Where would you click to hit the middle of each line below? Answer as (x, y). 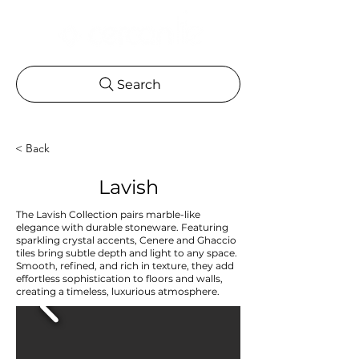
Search (139, 84)
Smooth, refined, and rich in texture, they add (125, 266)
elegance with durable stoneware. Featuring (122, 227)
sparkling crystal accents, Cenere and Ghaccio (126, 240)
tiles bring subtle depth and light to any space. (127, 253)
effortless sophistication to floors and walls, (119, 278)
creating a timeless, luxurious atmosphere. (118, 291)
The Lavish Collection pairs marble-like (108, 214)
